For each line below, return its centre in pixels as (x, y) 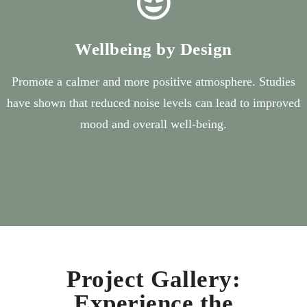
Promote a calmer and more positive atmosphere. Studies (153, 82)
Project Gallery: (153, 280)
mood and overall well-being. (153, 124)
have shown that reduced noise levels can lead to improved (153, 103)
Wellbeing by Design (153, 49)
